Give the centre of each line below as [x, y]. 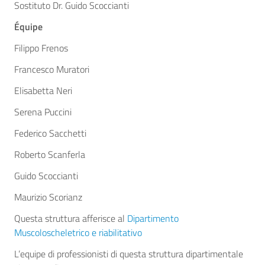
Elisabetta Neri [43, 91]
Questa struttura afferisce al [71, 218]
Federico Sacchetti [50, 133]
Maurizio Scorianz [48, 197]
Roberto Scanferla [50, 154]
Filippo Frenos [41, 48]
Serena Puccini [43, 112]
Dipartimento [153, 218]
